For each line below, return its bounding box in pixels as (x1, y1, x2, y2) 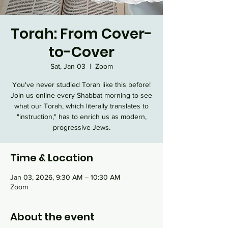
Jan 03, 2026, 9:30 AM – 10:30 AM (10, 173, 120, 181)
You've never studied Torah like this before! (12, 80, 151, 89)
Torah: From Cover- (11, 24, 152, 44)
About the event (10, 210, 95, 224)
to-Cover (48, 42, 115, 62)
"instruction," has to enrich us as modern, (16, 112, 147, 121)
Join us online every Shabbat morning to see (11, 91, 152, 99)
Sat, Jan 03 (50, 62, 85, 70)
